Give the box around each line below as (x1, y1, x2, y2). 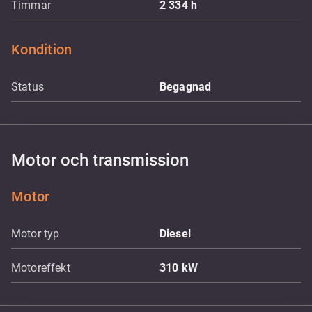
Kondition (11, 41, 72, 58)
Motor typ (11, 227, 60, 240)
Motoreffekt (11, 261, 70, 274)
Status (11, 80, 44, 93)
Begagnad (159, 80, 212, 93)
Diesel (159, 227, 191, 240)
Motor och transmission (11, 150, 189, 170)
